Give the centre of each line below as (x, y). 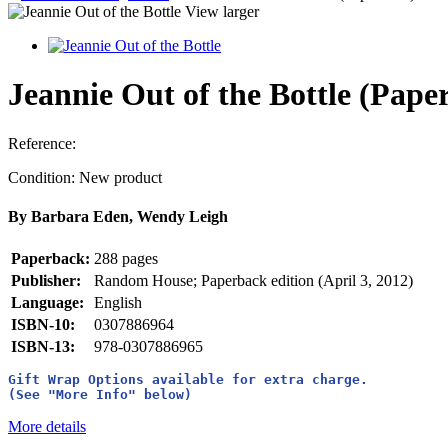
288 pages (126, 259)
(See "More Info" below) (100, 395)
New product (120, 177)
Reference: (42, 143)
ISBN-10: (43, 325)
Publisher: (46, 281)
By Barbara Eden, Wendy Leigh (118, 217)
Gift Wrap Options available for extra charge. (192, 380)
